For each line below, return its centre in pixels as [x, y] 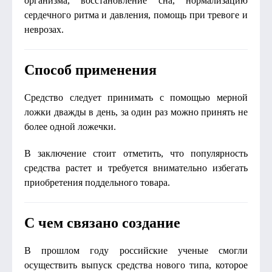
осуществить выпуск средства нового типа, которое [136, 265]
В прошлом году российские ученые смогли [136, 250]
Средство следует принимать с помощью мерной [136, 97]
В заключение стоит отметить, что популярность [136, 153]
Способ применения [90, 70]
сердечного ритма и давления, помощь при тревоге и [136, 15]
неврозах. [44, 29]
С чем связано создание [102, 223]
